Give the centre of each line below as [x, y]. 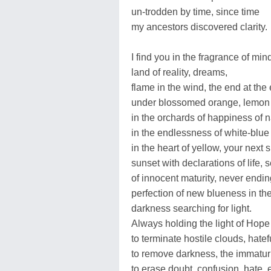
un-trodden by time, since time [195, 11]
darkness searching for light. [191, 208]
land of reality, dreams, [179, 72]
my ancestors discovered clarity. [199, 27]
